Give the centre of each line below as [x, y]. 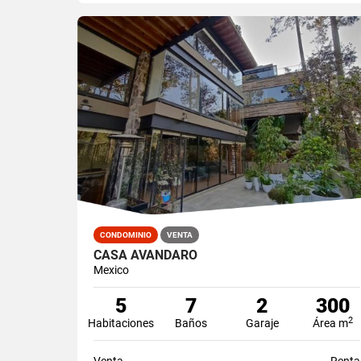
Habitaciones [121, 323]
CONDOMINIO [126, 234]
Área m [330, 323]
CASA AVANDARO [145, 255]
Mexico [111, 270]
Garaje [262, 323]
